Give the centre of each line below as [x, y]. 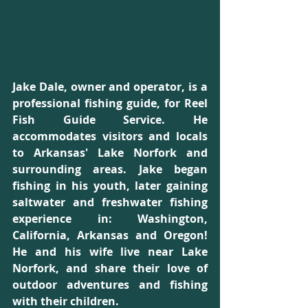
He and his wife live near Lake [110, 251]
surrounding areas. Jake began [110, 169]
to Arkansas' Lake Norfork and [110, 152]
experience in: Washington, [110, 218]
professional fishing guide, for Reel [110, 103]
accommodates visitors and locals [110, 136]
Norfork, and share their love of [110, 268]
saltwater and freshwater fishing [110, 202]
